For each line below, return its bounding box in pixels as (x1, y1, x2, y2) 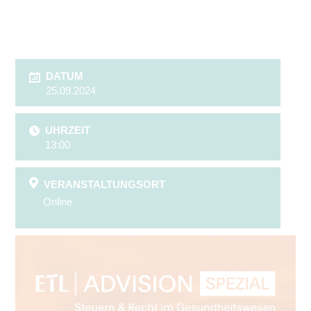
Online (43, 195, 72, 208)
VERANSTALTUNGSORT (43, 178, 165, 190)
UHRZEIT (45, 124, 90, 136)
